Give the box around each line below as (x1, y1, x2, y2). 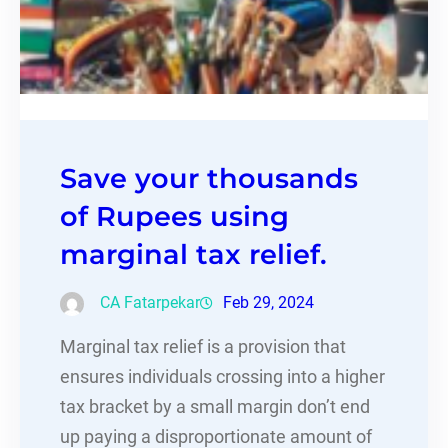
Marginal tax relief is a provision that (60, 337, 346, 358)
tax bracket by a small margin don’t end (60, 397, 370, 418)
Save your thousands (60, 162, 358, 196)
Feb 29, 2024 (223, 293, 314, 313)
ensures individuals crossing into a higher (60, 367, 385, 388)
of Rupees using (60, 200, 289, 234)
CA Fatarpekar (100, 293, 200, 313)
